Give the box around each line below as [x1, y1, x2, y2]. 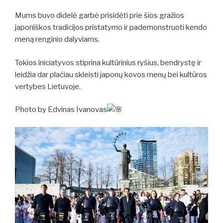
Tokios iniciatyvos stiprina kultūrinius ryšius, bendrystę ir [15, 58, 201, 67]
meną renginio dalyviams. [15, 35, 100, 44]
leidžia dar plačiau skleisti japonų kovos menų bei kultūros [15, 70, 207, 79]
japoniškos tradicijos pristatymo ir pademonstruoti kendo [15, 23, 207, 32]
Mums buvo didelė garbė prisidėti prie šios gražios [15, 11, 184, 20]
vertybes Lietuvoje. [15, 82, 81, 91]
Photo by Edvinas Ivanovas [15, 105, 107, 114]
